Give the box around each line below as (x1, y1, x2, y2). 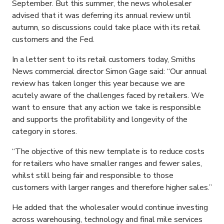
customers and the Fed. (12, 34, 94, 45)
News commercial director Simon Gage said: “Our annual (12, 66, 207, 77)
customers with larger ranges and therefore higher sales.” (12, 182, 212, 193)
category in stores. (12, 126, 77, 137)
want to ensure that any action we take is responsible (12, 102, 201, 113)
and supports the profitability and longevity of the (12, 114, 187, 125)
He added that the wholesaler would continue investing (12, 202, 208, 213)
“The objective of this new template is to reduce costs (12, 146, 204, 157)
